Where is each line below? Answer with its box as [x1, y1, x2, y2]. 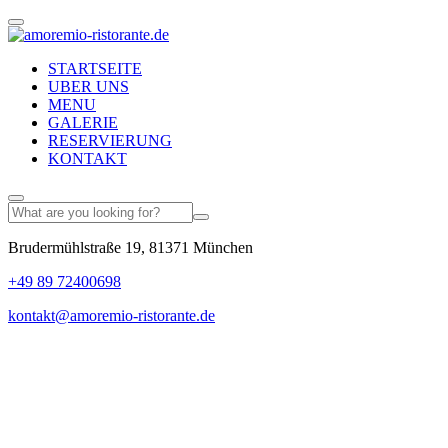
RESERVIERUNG [48, 132, 172, 149]
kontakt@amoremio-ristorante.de [8, 307, 215, 324]
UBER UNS [48, 78, 129, 95]
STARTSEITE [48, 60, 142, 77]
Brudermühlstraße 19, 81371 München [8, 239, 253, 256]
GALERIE [48, 114, 118, 131]
